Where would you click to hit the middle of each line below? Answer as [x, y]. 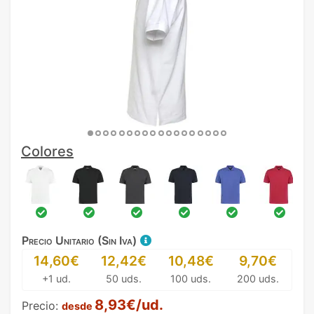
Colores [47, 151]
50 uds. [123, 279]
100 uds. [191, 279]
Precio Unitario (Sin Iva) [81, 240]
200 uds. [258, 279]
